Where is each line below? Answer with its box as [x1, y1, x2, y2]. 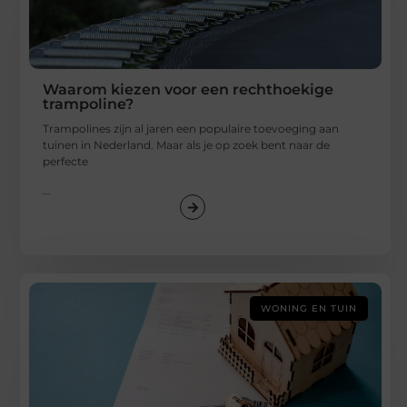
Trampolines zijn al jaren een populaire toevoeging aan [43, 122, 340, 136]
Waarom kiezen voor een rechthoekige [43, 81, 334, 99]
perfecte [43, 154, 89, 169]
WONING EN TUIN [261, 303, 358, 315]
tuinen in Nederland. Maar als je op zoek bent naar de [43, 138, 331, 153]
